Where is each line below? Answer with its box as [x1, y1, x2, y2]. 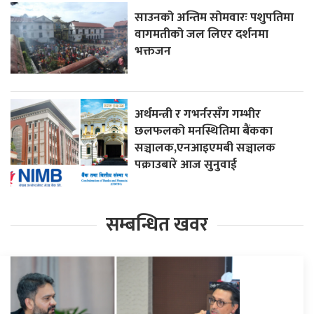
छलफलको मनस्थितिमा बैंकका [135, 121, 273, 142]
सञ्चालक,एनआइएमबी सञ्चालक [135, 137, 276, 158]
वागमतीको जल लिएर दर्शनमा [135, 24, 269, 45]
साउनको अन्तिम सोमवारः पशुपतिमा [135, 7, 294, 28]
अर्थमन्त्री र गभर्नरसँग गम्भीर [135, 104, 261, 125]
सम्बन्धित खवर [106, 209, 208, 241]
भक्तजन [135, 41, 175, 62]
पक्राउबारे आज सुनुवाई [135, 154, 238, 175]
